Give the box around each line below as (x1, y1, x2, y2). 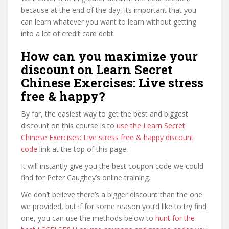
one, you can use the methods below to (21, 213, 155, 223)
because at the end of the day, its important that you (21, 5, 196, 15)
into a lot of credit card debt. (21, 29, 115, 38)
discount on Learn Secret (21, 61, 172, 78)
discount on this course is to (21, 121, 117, 130)
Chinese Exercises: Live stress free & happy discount (21, 132, 194, 142)
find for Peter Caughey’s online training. (21, 173, 150, 182)
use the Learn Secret (117, 121, 185, 130)
